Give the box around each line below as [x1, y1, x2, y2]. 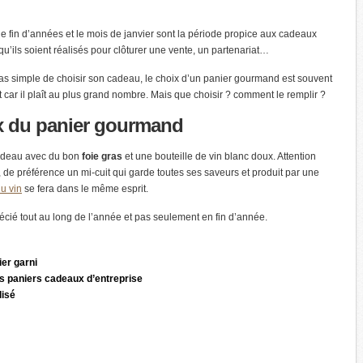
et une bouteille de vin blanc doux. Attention [122, 151, 316, 162]
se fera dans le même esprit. [22, 183, 148, 194]
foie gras [82, 151, 122, 162]
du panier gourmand [3, 114, 183, 136]
